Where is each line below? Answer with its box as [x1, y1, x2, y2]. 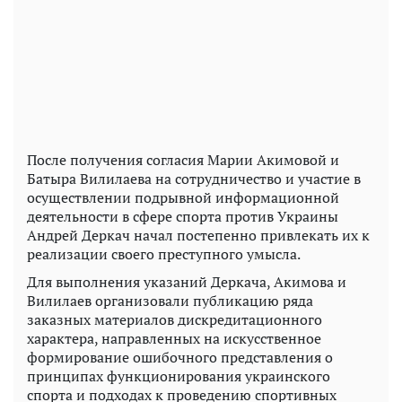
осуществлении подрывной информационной [27, 188, 339, 208]
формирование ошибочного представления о [27, 347, 333, 368]
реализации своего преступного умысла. [27, 244, 301, 265]
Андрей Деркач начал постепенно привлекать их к [27, 225, 370, 246]
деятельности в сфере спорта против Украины [27, 206, 338, 227]
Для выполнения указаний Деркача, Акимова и [27, 272, 346, 293]
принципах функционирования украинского [27, 366, 330, 387]
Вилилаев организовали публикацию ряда [27, 291, 313, 311]
